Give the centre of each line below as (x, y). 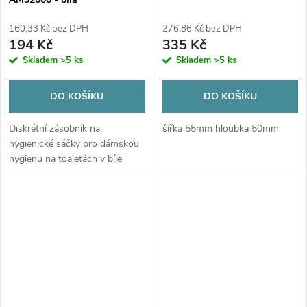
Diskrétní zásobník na (54, 129)
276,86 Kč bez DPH (202, 29)
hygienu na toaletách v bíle (65, 159)
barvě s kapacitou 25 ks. (60, 174)
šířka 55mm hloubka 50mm (220, 129)
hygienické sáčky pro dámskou (74, 144)
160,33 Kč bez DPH (49, 29)
